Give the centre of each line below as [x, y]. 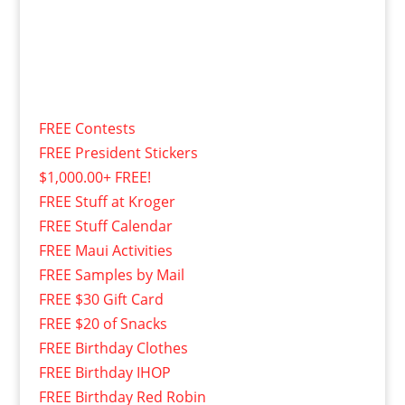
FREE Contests [87, 128]
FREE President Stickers [118, 152]
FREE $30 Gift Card [101, 299]
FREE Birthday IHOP [104, 372]
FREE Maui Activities [105, 250]
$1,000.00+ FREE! [94, 177]
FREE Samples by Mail [111, 274]
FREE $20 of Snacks [103, 323]
